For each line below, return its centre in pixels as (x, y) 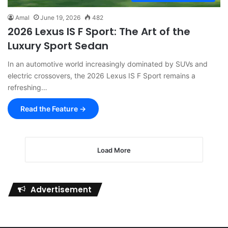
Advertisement (61, 189)
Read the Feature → (53, 108)
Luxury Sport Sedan (58, 46)
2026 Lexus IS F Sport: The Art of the (99, 31)
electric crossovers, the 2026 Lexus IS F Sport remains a (102, 75)
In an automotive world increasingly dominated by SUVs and (108, 64)
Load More (114, 150)
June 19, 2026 (60, 17)
